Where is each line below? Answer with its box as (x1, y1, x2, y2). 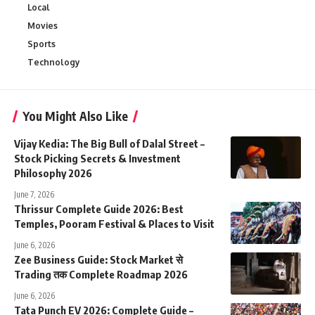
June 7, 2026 (14, 188, 54, 200)
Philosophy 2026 (14, 166, 92, 179)
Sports (27, 38, 56, 49)
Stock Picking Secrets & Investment (14, 151, 181, 165)
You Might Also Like (22, 108, 128, 124)
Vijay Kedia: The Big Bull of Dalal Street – (14, 136, 205, 150)
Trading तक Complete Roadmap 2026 (14, 267, 188, 281)
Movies (27, 20, 58, 31)
